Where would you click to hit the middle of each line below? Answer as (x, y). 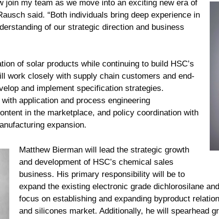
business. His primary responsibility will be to (102, 174)
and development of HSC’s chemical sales (96, 162)
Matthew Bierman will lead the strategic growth (104, 150)
